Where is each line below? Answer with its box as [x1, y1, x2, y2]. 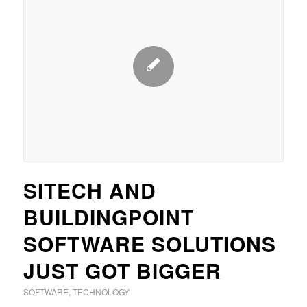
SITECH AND [23, 175, 156, 205]
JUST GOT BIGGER [23, 255, 221, 285]
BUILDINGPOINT [23, 201, 194, 232]
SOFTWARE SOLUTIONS [23, 228, 276, 258]
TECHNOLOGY [72, 285, 130, 297]
